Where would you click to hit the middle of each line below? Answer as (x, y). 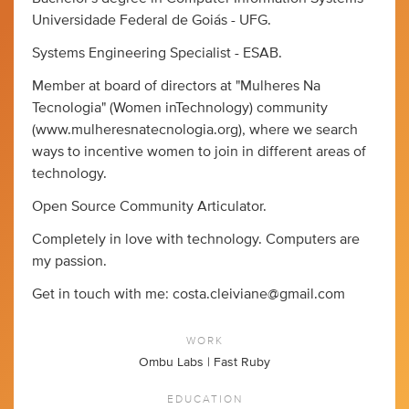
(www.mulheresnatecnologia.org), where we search (195, 130)
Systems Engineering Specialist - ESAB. (157, 53)
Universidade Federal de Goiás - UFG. (152, 20)
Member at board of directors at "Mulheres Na (176, 86)
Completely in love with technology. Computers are (196, 239)
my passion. (69, 261)
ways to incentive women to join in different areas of (199, 152)
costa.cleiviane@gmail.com (259, 294)
